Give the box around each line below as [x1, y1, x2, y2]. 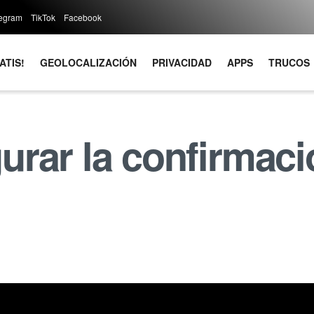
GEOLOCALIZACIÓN [40, 55, 137, 69]
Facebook [64, 11, 102, 23]
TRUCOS [268, 55, 310, 69]
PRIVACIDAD [152, 55, 212, 69]
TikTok [31, 11, 55, 23]
